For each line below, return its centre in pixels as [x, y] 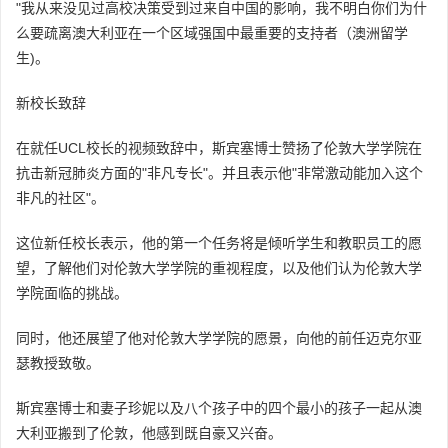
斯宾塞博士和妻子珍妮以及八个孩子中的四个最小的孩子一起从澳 [219, 408]
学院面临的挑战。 [72, 293]
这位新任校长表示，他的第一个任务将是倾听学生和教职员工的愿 [219, 243]
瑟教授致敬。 [58, 363]
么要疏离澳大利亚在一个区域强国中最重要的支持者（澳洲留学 [212, 33]
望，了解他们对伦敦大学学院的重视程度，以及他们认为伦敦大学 [219, 268]
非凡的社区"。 [60, 198]
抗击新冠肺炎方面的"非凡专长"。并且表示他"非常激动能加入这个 [219, 173]
